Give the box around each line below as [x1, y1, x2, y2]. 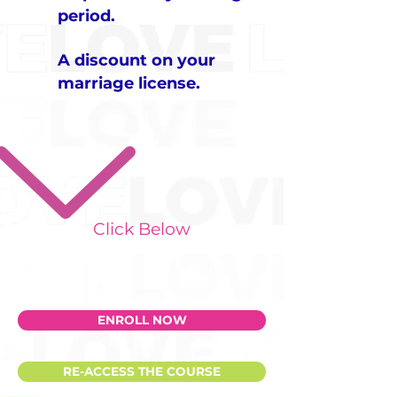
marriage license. [58, 74, 200, 93]
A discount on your [58, 51, 215, 70]
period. [58, 6, 115, 26]
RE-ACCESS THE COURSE [63, 364, 221, 378]
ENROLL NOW [97, 313, 187, 327]
